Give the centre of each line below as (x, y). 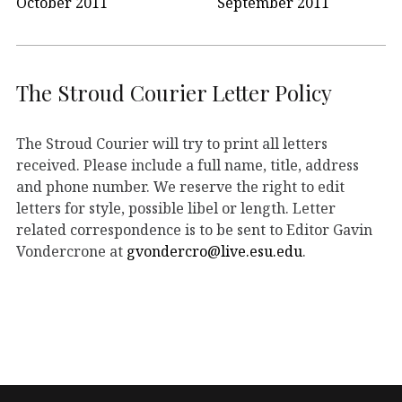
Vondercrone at (71, 251)
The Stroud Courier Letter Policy (174, 93)
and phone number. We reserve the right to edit (180, 186)
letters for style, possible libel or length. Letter (176, 208)
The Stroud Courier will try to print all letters (172, 143)
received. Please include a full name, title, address (188, 165)
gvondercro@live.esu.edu (214, 251)
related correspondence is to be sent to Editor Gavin (194, 229)
